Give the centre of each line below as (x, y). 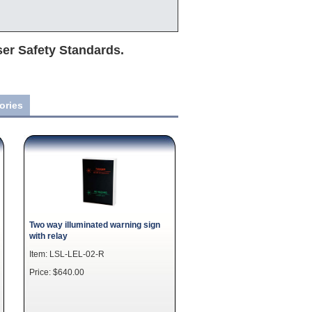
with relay (48, 236)
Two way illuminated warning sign (95, 225)
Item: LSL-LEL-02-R (67, 254)
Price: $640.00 (57, 272)
